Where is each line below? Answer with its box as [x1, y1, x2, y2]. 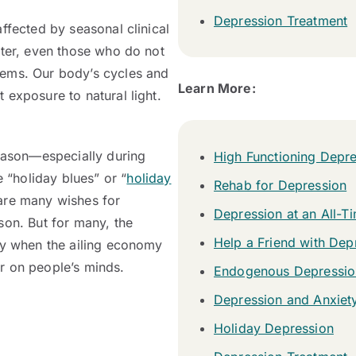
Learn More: [178, 80, 256, 96]
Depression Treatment [214, 13, 348, 29]
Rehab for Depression [214, 177, 347, 193]
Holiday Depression [214, 320, 334, 336]
